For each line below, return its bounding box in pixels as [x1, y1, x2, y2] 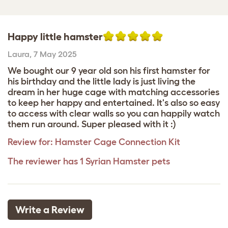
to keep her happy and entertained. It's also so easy [8, 98, 220, 108]
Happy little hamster [8, 31, 103, 42]
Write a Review [15, 204, 84, 215]
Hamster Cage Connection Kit [55, 137, 180, 147]
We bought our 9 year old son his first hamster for [8, 66, 210, 76]
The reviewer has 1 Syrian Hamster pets [8, 156, 170, 166]
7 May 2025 [34, 49, 77, 59]
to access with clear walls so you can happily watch [8, 108, 220, 119]
